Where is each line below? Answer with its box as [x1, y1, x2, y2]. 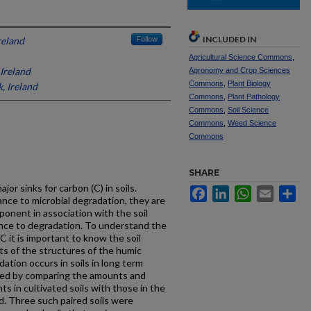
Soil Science [228, 106, 269, 114]
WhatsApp [251, 185, 296, 196]
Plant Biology [228, 79, 271, 87]
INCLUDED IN [203, 34, 256, 44]
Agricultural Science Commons [189, 53, 292, 61]
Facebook [207, 185, 251, 196]
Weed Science [228, 119, 276, 127]
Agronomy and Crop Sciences [189, 66, 290, 74]
